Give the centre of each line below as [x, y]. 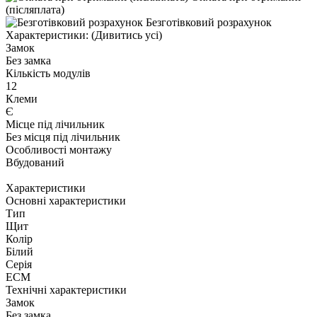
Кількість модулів [48, 73]
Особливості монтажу [59, 149]
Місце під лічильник [55, 124]
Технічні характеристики [66, 289]
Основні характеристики [66, 200]
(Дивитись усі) [127, 35]
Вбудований [35, 162]
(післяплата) [35, 9]
